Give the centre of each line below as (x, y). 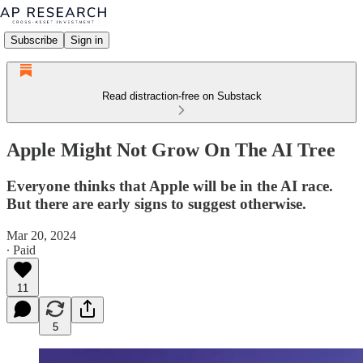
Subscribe (34, 40)
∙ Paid (21, 250)
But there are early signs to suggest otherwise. (156, 203)
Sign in (87, 40)
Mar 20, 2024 (41, 235)
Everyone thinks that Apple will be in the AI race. (170, 186)
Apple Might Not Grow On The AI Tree (171, 149)
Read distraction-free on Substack (181, 96)
